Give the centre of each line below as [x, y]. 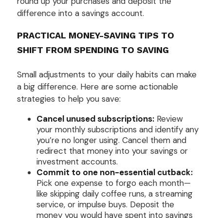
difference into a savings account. [81, 13]
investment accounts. [77, 161]
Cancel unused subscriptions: [95, 118]
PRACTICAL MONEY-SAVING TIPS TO [96, 35]
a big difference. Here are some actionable [98, 86]
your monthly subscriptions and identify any [118, 129]
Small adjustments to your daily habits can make [107, 74]
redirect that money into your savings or [112, 151]
